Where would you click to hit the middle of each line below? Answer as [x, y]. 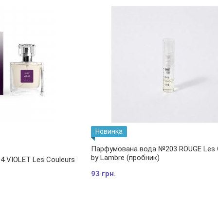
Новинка [109, 131]
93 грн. [103, 174]
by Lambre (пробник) [125, 158]
